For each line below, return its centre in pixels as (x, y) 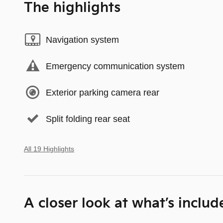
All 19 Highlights (49, 149)
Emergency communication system (115, 66)
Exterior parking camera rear (103, 92)
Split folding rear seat (88, 119)
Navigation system (82, 40)
